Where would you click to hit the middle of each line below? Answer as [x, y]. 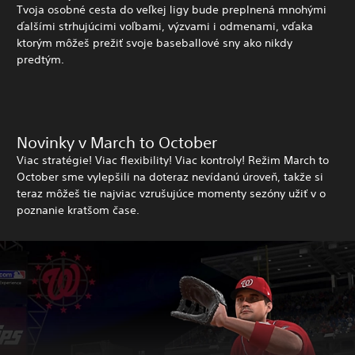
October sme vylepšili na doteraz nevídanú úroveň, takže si [170, 176]
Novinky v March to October [117, 142]
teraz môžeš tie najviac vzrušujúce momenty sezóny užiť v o [171, 193]
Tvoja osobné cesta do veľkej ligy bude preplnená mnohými [172, 9]
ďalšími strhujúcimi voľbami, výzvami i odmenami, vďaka [165, 26]
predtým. [40, 59]
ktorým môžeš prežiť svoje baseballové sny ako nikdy [155, 42]
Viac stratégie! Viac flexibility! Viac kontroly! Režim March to [173, 160]
